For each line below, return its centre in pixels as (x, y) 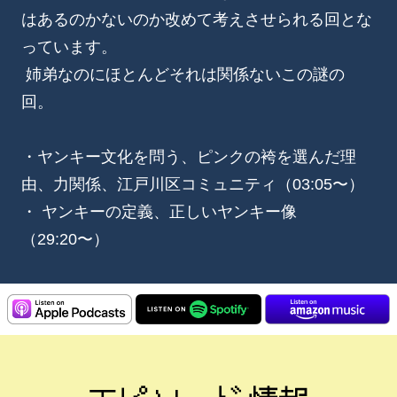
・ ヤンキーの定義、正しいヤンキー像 (159, 211)
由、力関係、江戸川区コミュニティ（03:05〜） (193, 184)
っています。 (69, 47)
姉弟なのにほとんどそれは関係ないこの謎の (183, 74)
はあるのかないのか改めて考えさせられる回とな (197, 19)
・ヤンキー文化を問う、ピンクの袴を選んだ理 (189, 156)
